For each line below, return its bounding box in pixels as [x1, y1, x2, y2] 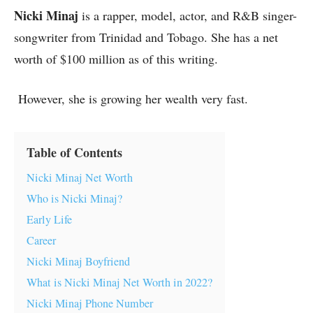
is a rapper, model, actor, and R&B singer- [78, 7, 297, 24]
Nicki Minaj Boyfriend [27, 254, 130, 269]
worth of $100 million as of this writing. [14, 50, 218, 67]
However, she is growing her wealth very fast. [18, 90, 248, 107]
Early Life [27, 212, 72, 227]
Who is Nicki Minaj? [27, 191, 122, 206]
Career [27, 233, 56, 248]
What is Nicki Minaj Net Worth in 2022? [27, 275, 212, 290]
